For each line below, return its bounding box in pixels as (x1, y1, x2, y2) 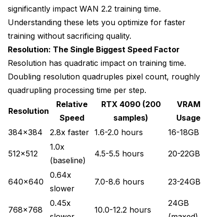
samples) (113, 112, 148, 123)
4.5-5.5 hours (94, 148, 144, 158)
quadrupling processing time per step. (8, 85, 146, 95)
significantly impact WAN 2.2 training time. (8, 3, 161, 14)
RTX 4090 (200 (101, 99, 161, 109)
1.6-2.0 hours (94, 127, 143, 137)
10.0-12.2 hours (94, 204, 151, 215)
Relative (56, 99, 88, 109)
